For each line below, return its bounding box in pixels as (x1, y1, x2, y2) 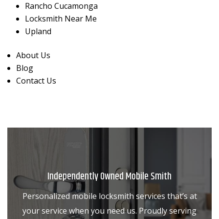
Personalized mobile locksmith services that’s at (22, 191, 197, 202)
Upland (25, 26, 51, 37)
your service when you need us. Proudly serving (22, 205, 197, 217)
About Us (16, 50, 50, 61)
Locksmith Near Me (25, 13, 97, 24)
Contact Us (16, 75, 56, 87)
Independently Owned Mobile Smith (47, 169, 172, 185)
